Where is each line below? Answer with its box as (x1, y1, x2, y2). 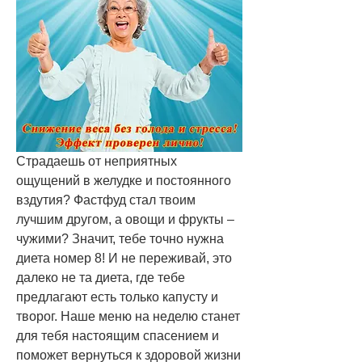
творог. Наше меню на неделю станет (16, 309, 240, 323)
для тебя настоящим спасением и (16, 328, 219, 343)
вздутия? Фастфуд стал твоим (16, 192, 196, 207)
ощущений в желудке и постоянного (16, 173, 231, 187)
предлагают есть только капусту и (16, 289, 218, 304)
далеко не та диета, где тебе (16, 270, 185, 284)
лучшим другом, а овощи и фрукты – (16, 212, 234, 226)
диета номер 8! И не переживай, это (16, 250, 232, 265)
